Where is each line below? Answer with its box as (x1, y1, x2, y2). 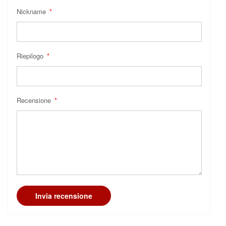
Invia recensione (35, 191, 92, 201)
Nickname (17, 7, 48, 17)
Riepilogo (17, 51, 45, 61)
